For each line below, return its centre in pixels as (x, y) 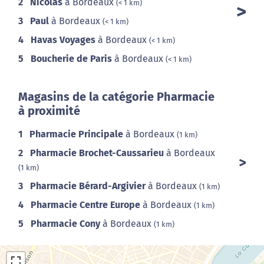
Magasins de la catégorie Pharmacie (116, 97)
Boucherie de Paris (71, 59)
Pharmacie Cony (65, 224)
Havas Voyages (63, 40)
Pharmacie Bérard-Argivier (88, 186)
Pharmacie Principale (76, 134)
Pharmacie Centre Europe (85, 205)
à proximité (49, 111)
